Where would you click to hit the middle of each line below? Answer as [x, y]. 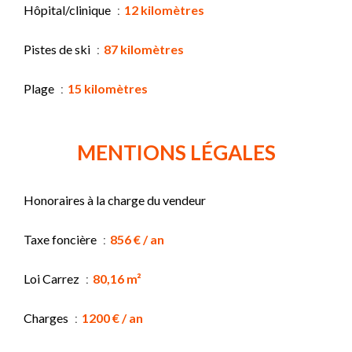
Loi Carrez [53, 278]
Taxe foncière [61, 239]
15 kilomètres [108, 88]
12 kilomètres [164, 9]
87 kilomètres [144, 49]
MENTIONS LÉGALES [176, 152]
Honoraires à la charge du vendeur [115, 200]
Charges [47, 317]
